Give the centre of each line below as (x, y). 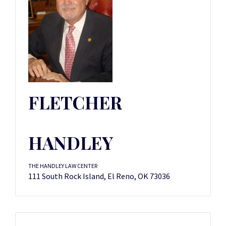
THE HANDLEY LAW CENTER (63, 166)
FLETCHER (75, 102)
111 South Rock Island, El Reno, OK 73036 (99, 176)
